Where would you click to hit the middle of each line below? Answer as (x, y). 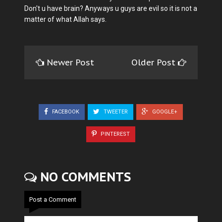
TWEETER (115, 111)
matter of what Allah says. (65, 19)
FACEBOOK (65, 111)
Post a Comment (53, 199)
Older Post (155, 62)
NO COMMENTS (84, 177)
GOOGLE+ (164, 111)
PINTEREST (114, 134)
